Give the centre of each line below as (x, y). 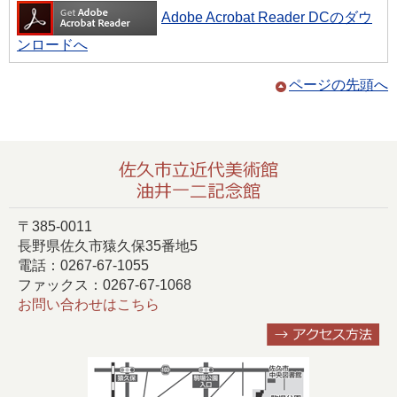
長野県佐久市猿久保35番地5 (108, 246)
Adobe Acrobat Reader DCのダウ (267, 18)
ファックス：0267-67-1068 (105, 285)
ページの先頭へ (339, 85)
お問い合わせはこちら (89, 305)
